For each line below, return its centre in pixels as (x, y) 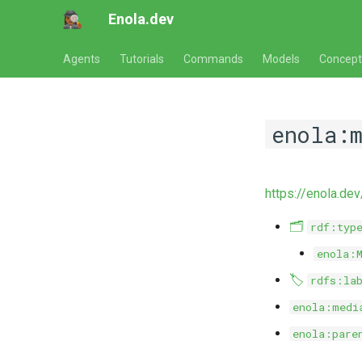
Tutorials (142, 59)
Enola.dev (141, 19)
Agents (82, 59)
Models (281, 59)
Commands (213, 59)
